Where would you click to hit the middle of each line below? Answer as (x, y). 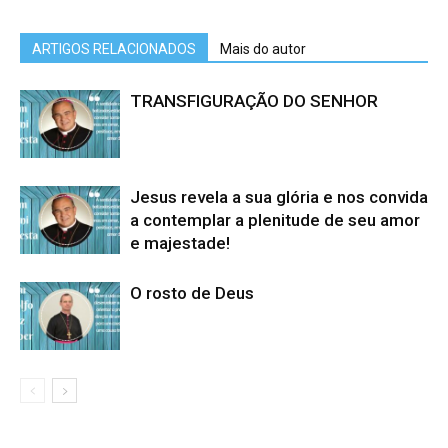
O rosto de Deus (192, 292)
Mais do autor (263, 48)
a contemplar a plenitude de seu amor (275, 219)
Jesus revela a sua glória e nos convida (279, 196)
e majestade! (180, 242)
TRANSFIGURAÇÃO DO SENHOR (254, 100)
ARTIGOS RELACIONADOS (114, 48)
